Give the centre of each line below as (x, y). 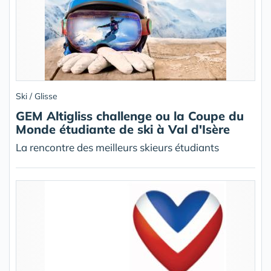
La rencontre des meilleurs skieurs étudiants (117, 147)
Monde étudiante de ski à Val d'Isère (123, 129)
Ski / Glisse (37, 96)
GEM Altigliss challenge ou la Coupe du (130, 116)
